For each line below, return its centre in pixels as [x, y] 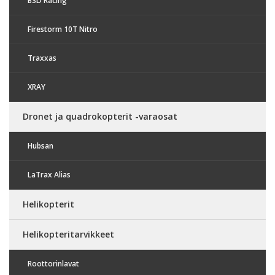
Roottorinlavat [53, 263]
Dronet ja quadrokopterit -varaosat [100, 116]
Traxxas [42, 58]
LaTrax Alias [49, 174]
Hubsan [41, 145]
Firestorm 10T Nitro [63, 29]
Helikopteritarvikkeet [68, 234]
